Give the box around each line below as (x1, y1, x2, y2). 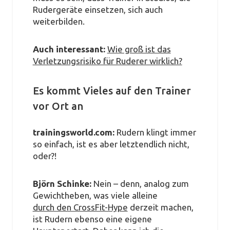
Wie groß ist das (107, 44, 171, 54)
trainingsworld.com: (32, 127, 114, 137)
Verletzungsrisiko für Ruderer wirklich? (32, 56, 182, 66)
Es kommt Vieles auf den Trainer (32, 84, 191, 97)
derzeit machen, (127, 202, 194, 213)
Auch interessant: (32, 44, 105, 54)
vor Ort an (32, 100, 83, 112)
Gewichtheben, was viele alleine (32, 190, 158, 201)
